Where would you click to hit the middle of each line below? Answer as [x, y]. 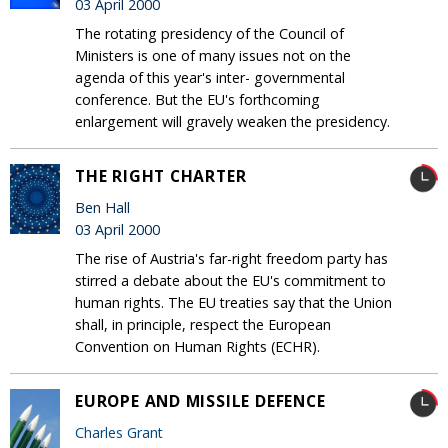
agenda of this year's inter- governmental [210, 78]
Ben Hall [102, 208]
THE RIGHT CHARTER [161, 176]
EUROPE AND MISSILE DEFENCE [200, 401]
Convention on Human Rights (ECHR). [197, 347]
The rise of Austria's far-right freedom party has [231, 259]
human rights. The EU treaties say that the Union [233, 303]
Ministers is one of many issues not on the [213, 56]
